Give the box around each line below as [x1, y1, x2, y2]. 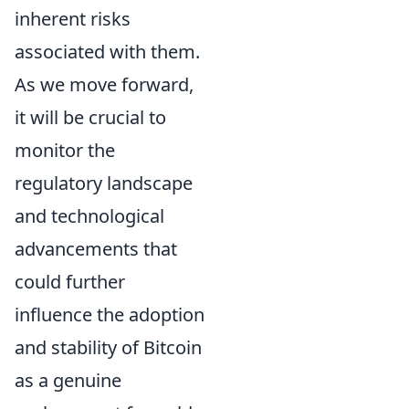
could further [15, 268, 125, 294]
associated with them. [15, 38, 200, 64]
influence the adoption [15, 301, 204, 327]
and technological [15, 203, 164, 228]
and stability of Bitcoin [15, 334, 202, 360]
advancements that [15, 236, 177, 261]
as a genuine [15, 367, 121, 393]
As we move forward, [15, 71, 194, 97]
